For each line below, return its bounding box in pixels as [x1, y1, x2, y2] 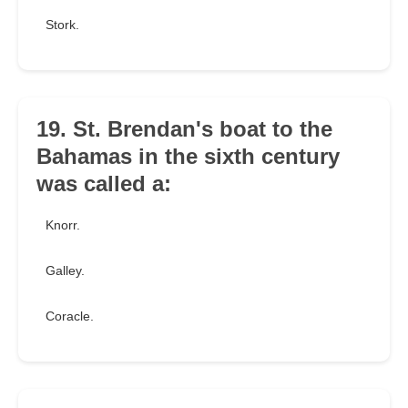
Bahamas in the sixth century [36, 144, 340, 169]
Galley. [46, 263, 85, 279]
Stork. [46, 17, 79, 33]
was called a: [36, 171, 171, 197]
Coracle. [46, 309, 94, 324]
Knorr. [46, 218, 80, 233]
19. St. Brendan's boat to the [36, 117, 332, 142]
